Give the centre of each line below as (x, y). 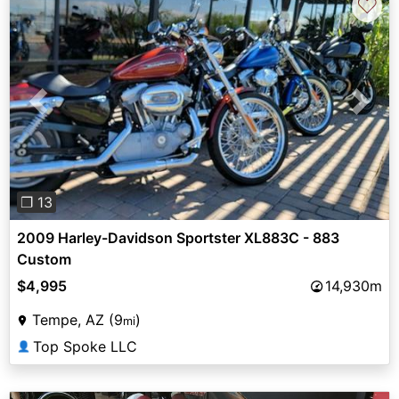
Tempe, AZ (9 (77, 320)
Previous (67, 112)
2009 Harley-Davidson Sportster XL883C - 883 (178, 238)
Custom (44, 260)
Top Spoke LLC (85, 347)
